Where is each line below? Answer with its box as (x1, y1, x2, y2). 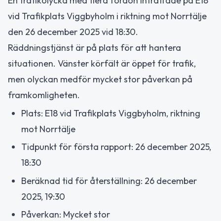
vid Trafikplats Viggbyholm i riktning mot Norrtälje (8, 10, 207, 22)
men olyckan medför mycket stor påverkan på (8, 74, 192, 85)
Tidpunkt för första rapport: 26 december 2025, (21, 141, 211, 152)
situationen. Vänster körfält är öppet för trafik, (8, 58, 196, 69)
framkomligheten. (8, 89, 80, 101)
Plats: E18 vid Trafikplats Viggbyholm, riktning (21, 107, 200, 119)
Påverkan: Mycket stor (21, 209, 110, 220)
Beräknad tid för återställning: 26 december (21, 175, 197, 186)
